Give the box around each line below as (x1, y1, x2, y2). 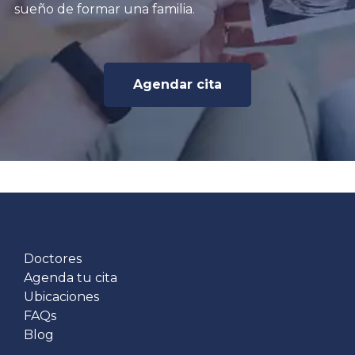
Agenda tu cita (24, 269, 117, 285)
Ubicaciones (24, 288, 99, 304)
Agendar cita (133, 77, 222, 93)
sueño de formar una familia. (13, 2, 195, 17)
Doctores (24, 250, 82, 266)
